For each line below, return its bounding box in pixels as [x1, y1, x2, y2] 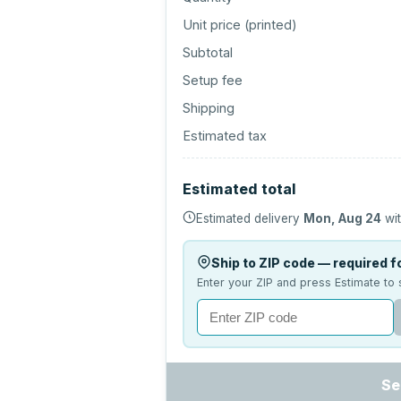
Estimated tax [183, 128, 268, 143]
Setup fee [183, 73, 243, 88]
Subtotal [183, 45, 234, 60]
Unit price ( [183, 17, 250, 32]
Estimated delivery [196, 211, 304, 226]
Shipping [183, 100, 235, 115]
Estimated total [183, 180, 297, 198]
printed [249, 17, 293, 32]
